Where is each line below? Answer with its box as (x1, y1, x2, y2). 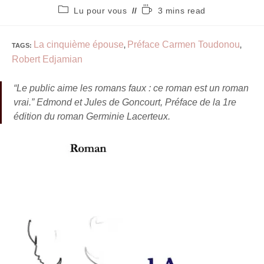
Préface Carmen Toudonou (127, 39, 240, 49)
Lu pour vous (74, 6, 127, 15)
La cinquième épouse (34, 39, 124, 49)
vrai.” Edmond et (14, 97, 82, 107)
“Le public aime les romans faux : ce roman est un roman (14, 83, 249, 93)
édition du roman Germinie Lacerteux (14, 111, 168, 121)
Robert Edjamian (12, 54, 82, 64)
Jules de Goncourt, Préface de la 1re (82, 97, 236, 107)
